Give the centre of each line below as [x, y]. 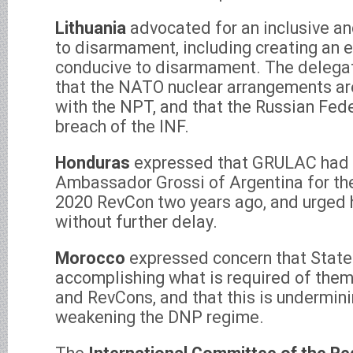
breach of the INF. [122, 126]
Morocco [90, 258]
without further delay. [136, 221]
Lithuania [91, 28]
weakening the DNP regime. [160, 317]
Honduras [93, 162]
